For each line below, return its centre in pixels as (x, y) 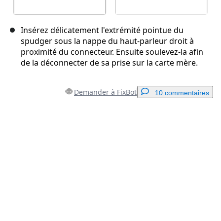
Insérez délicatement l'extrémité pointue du (102, 30)
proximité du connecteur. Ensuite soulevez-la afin (112, 52)
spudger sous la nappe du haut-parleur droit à (107, 41)
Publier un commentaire (161, 194)
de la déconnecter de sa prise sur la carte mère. (109, 63)
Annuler (104, 194)
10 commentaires (182, 93)
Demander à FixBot (105, 92)
